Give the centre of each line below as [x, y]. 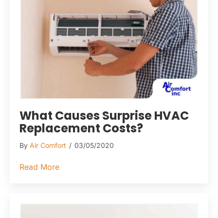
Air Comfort [48, 145]
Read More [39, 167]
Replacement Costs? [81, 128]
